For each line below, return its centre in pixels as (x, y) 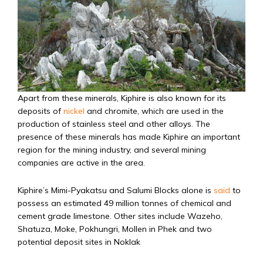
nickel (74, 111)
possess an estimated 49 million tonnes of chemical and (124, 203)
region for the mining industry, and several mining (112, 150)
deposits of (41, 111)
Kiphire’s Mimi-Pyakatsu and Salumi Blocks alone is (116, 190)
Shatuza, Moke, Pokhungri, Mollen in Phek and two (115, 229)
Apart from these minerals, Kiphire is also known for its (122, 98)
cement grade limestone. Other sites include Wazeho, (120, 216)
